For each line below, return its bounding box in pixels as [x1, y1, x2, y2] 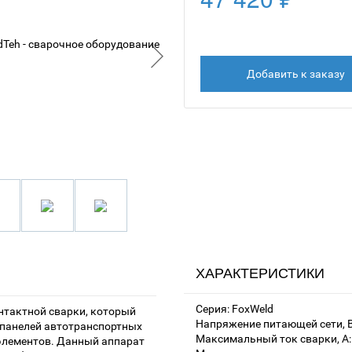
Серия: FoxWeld [196, 302, 273, 316]
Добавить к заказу [246, 68, 345, 80]
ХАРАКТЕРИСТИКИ [196, 266, 324, 282]
